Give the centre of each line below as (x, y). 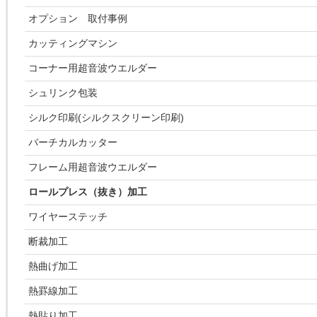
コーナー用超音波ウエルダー (93, 68)
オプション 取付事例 (78, 19)
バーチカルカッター (73, 143)
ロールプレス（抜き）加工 (88, 192)
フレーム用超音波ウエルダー (93, 167)
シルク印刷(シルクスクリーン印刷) (106, 118)
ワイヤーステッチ (68, 217)
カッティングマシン (73, 44)
